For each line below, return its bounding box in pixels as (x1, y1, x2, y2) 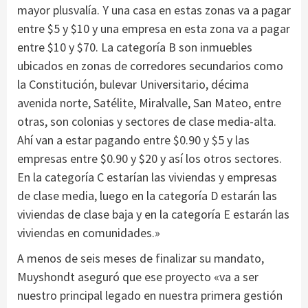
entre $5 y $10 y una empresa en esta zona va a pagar (17, 20, 290, 36)
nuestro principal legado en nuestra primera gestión (17, 287, 283, 303)
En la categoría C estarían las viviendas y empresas (17, 168, 277, 185)
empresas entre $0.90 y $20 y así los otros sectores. (17, 150, 282, 166)
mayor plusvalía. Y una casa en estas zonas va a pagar (17, 1, 291, 18)
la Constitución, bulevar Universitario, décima (17, 76, 249, 92)
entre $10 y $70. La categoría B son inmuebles (17, 38, 252, 55)
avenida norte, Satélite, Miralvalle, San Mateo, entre (17, 94, 281, 111)
